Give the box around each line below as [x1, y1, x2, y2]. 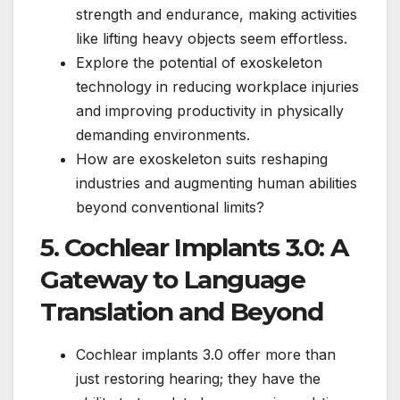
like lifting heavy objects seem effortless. [76, 29, 347, 47]
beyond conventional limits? [76, 197, 264, 216]
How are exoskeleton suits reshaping [76, 149, 328, 168]
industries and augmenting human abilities [76, 173, 357, 192]
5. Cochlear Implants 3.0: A [40, 231, 348, 262]
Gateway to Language [40, 263, 305, 295]
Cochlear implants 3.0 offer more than [76, 346, 336, 364]
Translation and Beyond [40, 296, 323, 327]
